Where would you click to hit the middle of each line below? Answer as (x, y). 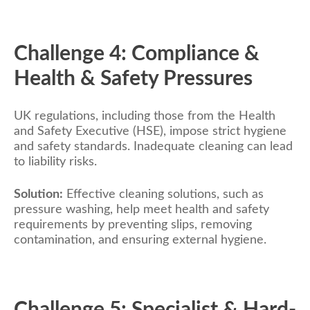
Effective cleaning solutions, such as (163, 194)
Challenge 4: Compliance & (137, 54)
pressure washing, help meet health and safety (142, 209)
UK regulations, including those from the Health (145, 116)
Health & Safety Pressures (133, 79)
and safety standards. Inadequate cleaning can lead (153, 146)
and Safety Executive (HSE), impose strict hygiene (150, 131)
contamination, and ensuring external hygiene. (140, 240)
